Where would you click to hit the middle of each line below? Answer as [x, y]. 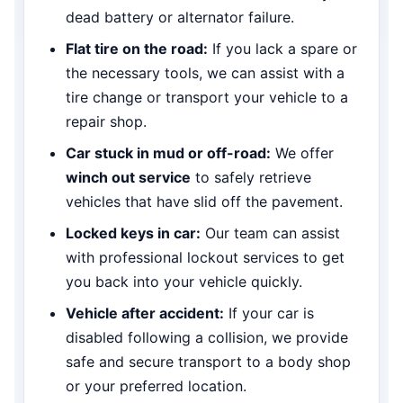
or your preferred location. [156, 385]
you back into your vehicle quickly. [184, 281]
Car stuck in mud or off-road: [168, 152]
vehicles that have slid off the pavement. [204, 201]
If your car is [269, 313]
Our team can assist [270, 233]
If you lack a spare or [282, 48]
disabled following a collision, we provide [207, 337]
